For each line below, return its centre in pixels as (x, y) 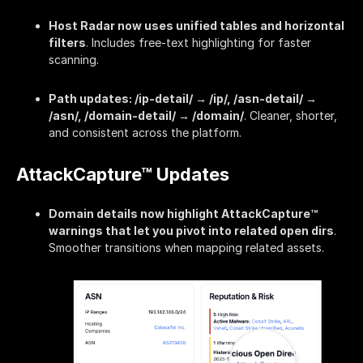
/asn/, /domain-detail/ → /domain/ (146, 115)
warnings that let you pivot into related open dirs (191, 231)
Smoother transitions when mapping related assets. (186, 248)
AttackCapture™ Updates (123, 175)
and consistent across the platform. (145, 132)
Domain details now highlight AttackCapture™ (183, 214)
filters (67, 42)
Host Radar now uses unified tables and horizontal (196, 25)
